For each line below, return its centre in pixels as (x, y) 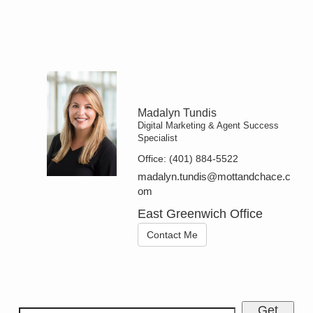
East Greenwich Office (201, 214)
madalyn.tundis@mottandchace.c (214, 177)
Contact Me (173, 235)
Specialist (158, 138)
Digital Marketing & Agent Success (209, 126)
